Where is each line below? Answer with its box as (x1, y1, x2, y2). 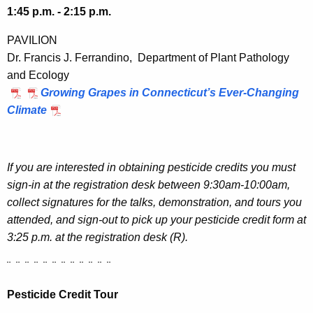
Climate (7, 103, 47, 116)
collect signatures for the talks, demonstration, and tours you (7, 196, 302, 208)
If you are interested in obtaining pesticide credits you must (7, 161, 296, 173)
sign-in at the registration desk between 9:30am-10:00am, (7, 178, 290, 191)
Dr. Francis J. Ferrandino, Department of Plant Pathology (7, 51, 289, 64)
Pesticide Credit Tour (7, 288, 118, 300)
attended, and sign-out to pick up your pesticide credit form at (7, 213, 306, 226)
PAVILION (7, 34, 57, 46)
